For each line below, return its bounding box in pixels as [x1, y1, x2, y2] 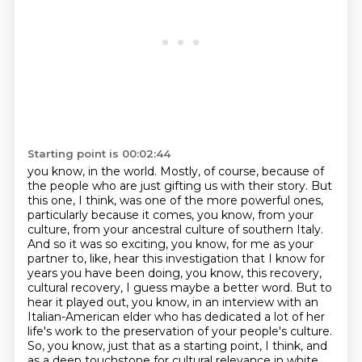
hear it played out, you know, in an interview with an [27, 295, 318, 309]
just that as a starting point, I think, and [107, 339, 327, 353]
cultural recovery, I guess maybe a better [27, 280, 262, 295]
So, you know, [27, 339, 108, 353]
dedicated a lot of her [204, 309, 325, 324]
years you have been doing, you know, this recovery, [27, 266, 322, 280]
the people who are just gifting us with [27, 179, 248, 193]
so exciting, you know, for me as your [104, 237, 314, 251]
